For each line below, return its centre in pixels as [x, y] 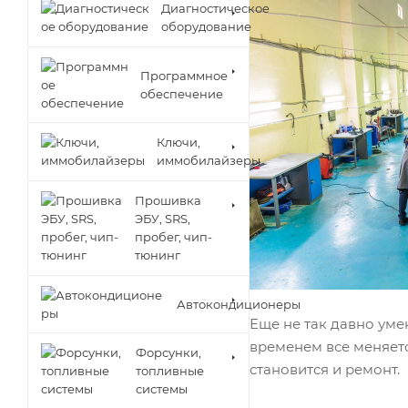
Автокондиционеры [239, 304]
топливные [169, 371]
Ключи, [178, 142]
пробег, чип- [173, 237]
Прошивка [168, 200]
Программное [184, 75]
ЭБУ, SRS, [162, 219]
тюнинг [157, 255]
